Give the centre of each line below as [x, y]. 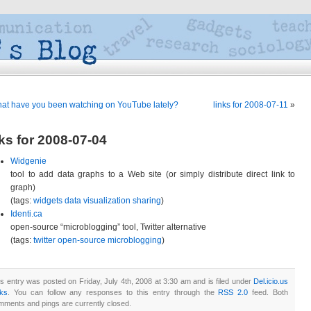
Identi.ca [26, 214]
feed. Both [268, 292]
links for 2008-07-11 [251, 105]
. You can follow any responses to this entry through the [113, 292]
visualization [107, 201]
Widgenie [28, 161]
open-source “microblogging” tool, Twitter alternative [108, 227]
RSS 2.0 [233, 292]
